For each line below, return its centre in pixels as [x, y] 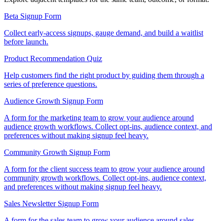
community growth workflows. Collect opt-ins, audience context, [105, 178]
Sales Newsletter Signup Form [51, 204]
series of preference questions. [51, 84]
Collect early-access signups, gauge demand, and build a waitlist [104, 33]
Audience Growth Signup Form [54, 101]
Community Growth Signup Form [57, 152]
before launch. [26, 42]
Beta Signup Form [33, 16]
